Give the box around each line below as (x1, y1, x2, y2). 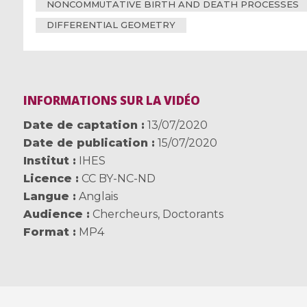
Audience (23, 208, 83, 221)
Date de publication (23, 136, 148, 150)
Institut (23, 154, 69, 168)
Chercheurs (92, 208, 158, 221)
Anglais (75, 190, 118, 204)
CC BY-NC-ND (81, 172, 156, 186)
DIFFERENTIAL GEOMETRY (46, 19, 175, 31)
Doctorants (162, 208, 223, 221)
